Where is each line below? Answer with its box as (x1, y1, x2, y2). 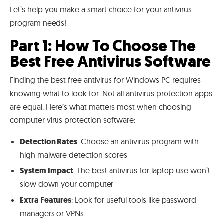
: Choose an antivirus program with (77, 136, 199, 146)
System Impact (20, 165, 73, 176)
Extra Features (20, 194, 71, 205)
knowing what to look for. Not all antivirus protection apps (10, 88, 212, 98)
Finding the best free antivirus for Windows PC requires (10, 74, 201, 85)
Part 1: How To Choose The (10, 34, 196, 56)
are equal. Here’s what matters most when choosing (10, 101, 191, 111)
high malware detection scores (20, 149, 127, 160)
